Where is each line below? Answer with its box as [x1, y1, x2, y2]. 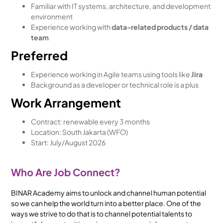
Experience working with [31, 22, 112, 31]
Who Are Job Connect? [11, 166, 121, 178]
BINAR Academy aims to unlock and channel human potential [11, 188, 207, 197]
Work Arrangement [11, 95, 121, 110]
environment [31, 12, 73, 21]
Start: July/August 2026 [31, 138, 106, 147]
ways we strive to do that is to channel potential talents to [11, 209, 193, 218]
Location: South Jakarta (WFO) [31, 127, 128, 136]
